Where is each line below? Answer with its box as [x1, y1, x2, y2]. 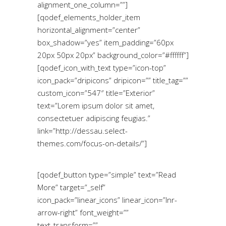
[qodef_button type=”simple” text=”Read [37, 169, 176, 180]
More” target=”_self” [37, 182, 105, 192]
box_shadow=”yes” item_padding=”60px [37, 37, 174, 47]
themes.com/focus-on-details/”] [37, 138, 147, 148]
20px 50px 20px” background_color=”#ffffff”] [37, 49, 189, 60]
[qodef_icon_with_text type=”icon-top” [37, 62, 166, 73]
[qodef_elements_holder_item [37, 12, 140, 22]
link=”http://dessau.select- [37, 125, 128, 136]
